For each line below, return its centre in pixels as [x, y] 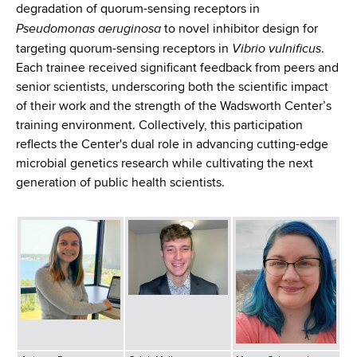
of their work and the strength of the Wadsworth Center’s [174, 107]
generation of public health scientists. [120, 184]
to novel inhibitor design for [239, 30]
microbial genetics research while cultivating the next [165, 165]
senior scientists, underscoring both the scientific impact [172, 88]
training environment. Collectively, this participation [159, 126]
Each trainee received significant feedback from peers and [177, 69]
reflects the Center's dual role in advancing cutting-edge [172, 145]
